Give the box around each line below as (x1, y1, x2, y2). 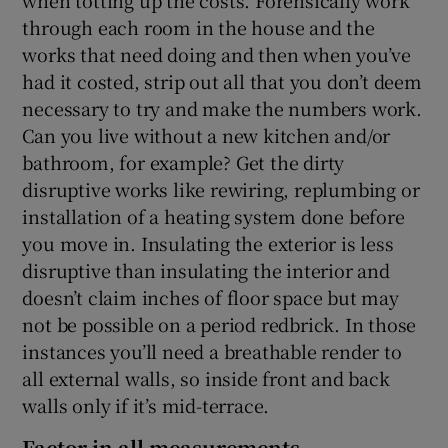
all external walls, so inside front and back (22, 364, 390, 391)
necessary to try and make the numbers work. (22, 94, 422, 121)
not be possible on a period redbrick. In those (22, 310, 417, 337)
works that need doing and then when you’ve (22, 40, 412, 67)
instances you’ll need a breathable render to (22, 337, 402, 364)
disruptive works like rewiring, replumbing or (22, 175, 420, 202)
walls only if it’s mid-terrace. (22, 391, 270, 418)
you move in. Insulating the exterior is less (22, 229, 394, 256)
